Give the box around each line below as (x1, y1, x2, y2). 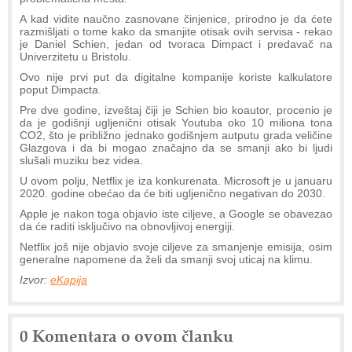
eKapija (50, 273, 87, 286)
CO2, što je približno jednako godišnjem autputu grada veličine (20, 128, 332, 141)
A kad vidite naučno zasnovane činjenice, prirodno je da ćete (20, 12, 332, 25)
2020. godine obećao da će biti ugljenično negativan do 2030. (20, 186, 325, 200)
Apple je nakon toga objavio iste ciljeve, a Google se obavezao (20, 207, 332, 220)
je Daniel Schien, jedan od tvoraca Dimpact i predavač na (20, 37, 332, 50)
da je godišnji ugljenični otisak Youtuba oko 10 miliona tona (20, 115, 332, 129)
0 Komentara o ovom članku (20, 323, 233, 346)
